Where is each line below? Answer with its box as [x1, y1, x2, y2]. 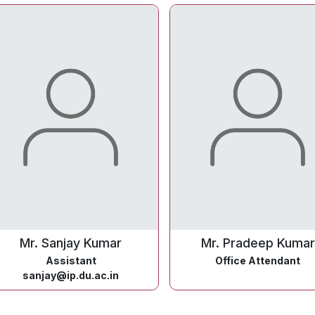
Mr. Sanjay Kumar [20, 236, 122, 250]
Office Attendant [215, 255, 300, 266]
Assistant [45, 255, 96, 266]
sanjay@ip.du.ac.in [22, 269, 119, 281]
